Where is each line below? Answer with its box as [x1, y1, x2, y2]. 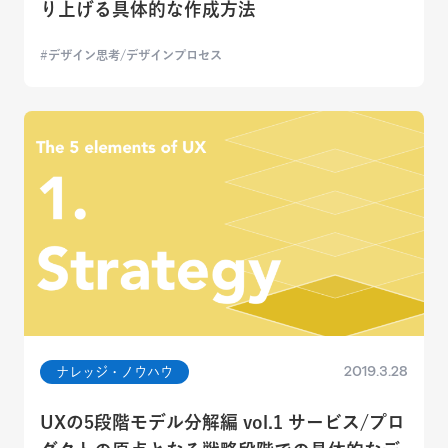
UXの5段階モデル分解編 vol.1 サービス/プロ [40, 412, 405, 431]
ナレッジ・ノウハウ [56, 364, 173, 379]
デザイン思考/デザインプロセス [48, 48, 222, 61]
